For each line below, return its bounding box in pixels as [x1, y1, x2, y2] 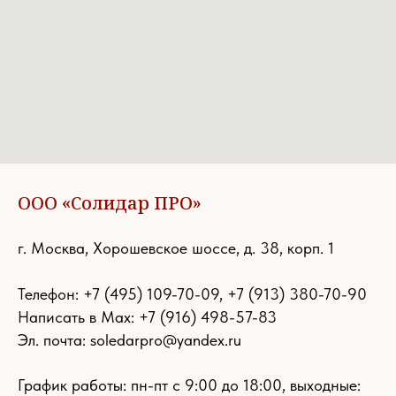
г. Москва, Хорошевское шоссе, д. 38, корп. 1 [18, 239, 334, 258]
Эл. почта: [18, 331, 90, 350]
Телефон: [18, 285, 83, 304]
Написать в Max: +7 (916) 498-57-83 [18, 308, 277, 327]
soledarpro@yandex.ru [90, 331, 241, 350]
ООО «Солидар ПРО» [18, 191, 202, 216]
